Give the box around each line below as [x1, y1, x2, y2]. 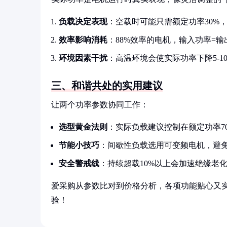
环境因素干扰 [59, 54, 107, 62]
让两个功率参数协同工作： [51, 100, 148, 109]
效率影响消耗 [59, 35, 107, 44]
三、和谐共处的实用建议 [51, 80, 163, 91]
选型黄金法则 [59, 123, 107, 131]
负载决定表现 [59, 17, 107, 26]
